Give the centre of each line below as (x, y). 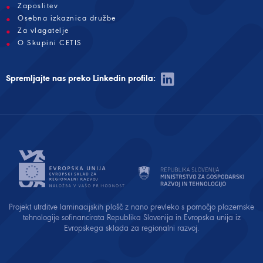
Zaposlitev (38, 6)
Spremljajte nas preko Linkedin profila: (82, 79)
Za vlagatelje (43, 31)
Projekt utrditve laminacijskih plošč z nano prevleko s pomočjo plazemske (131, 207)
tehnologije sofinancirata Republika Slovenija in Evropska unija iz (131, 218)
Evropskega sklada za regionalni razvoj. (131, 228)
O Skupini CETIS (50, 43)
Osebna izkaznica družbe (67, 18)
